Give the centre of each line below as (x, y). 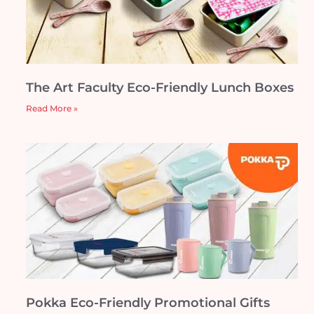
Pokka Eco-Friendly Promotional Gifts (148, 302)
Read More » (52, 108)
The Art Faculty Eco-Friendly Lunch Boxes (160, 87)
